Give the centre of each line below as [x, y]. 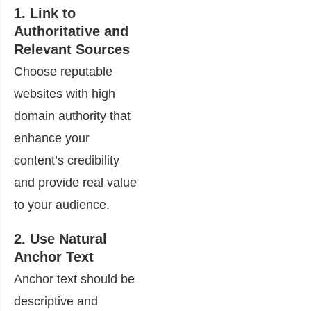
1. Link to [45, 13]
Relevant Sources [72, 49]
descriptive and [56, 301]
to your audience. [62, 205]
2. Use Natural [60, 239]
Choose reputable [63, 72]
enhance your [52, 138]
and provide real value [75, 183]
